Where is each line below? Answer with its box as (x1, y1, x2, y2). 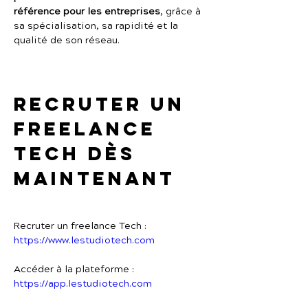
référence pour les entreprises (14, 5, 160, 19)
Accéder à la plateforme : (14, 263, 134, 276)
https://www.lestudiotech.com (14, 234, 155, 247)
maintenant (14, 166, 175, 190)
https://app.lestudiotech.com (14, 277, 152, 291)
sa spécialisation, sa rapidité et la (14, 19, 181, 33)
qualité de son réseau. (14, 34, 120, 47)
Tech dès (14, 142, 144, 165)
